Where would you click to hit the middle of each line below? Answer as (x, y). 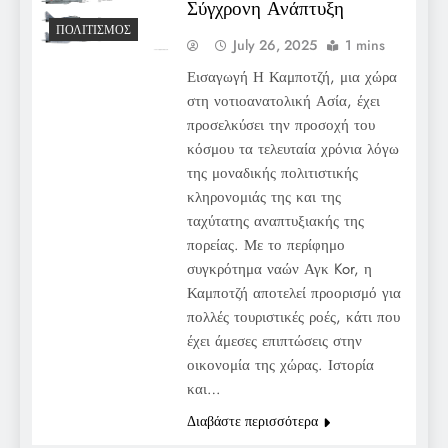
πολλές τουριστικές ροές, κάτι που (293, 316)
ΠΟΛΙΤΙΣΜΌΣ (93, 29)
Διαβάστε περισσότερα (252, 420)
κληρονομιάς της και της (263, 196)
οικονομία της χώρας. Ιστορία (280, 364)
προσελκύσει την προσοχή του (280, 124)
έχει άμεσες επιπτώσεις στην (274, 340)
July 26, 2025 (274, 44)
